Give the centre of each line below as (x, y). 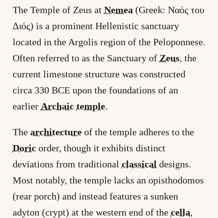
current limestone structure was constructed (99, 74)
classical (139, 164)
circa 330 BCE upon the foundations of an (95, 90)
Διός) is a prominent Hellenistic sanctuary (96, 26)
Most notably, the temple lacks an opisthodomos (108, 180)
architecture (56, 132)
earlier (27, 106)
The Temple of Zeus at (58, 10)
